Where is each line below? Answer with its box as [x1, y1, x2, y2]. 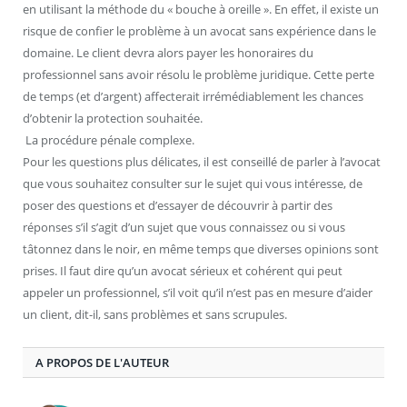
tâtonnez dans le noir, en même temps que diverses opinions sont [23, 241, 379, 258]
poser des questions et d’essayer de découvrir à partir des [23, 197, 333, 214]
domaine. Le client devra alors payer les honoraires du [23, 45, 313, 62]
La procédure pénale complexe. [23, 132, 194, 149]
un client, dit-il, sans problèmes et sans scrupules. [23, 306, 287, 323]
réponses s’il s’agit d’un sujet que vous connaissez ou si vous [23, 219, 345, 236]
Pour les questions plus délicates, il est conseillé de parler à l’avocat [23, 154, 381, 171]
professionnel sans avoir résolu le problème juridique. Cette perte [23, 66, 374, 84]
